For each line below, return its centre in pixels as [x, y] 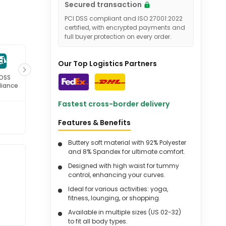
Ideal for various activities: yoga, [118, 189]
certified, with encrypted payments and [125, 27]
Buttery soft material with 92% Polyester [127, 143]
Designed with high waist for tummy [123, 166]
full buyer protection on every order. [118, 37]
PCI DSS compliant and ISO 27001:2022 [123, 18]
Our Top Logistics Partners [107, 64]
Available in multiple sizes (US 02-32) [124, 212]
